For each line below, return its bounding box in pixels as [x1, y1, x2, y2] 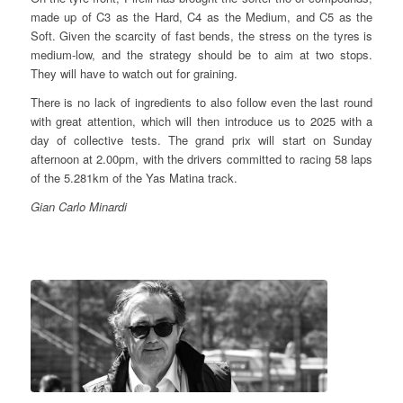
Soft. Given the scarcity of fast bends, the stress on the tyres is [30, 26, 373, 44]
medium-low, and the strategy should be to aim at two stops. [30, 45, 373, 63]
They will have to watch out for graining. [30, 64, 237, 82]
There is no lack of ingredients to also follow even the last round [30, 93, 373, 111]
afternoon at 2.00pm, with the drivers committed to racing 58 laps [30, 149, 373, 167]
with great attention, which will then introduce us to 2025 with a [30, 112, 373, 130]
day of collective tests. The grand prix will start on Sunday [30, 130, 373, 148]
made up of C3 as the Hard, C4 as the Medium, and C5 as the [30, 7, 373, 25]
